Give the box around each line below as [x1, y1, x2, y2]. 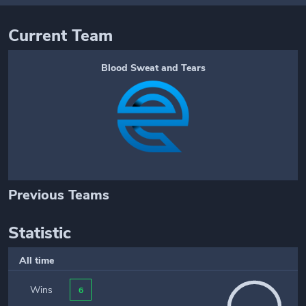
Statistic [8, 222, 71, 244]
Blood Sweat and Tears [100, 61, 206, 74]
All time [19, 254, 54, 267]
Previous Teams [8, 186, 109, 204]
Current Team [8, 25, 113, 46]
